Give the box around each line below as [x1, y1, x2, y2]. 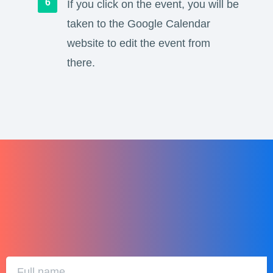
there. [67, 57, 95, 69]
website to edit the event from [67, 37, 210, 50]
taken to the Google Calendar [67, 18, 210, 30]
